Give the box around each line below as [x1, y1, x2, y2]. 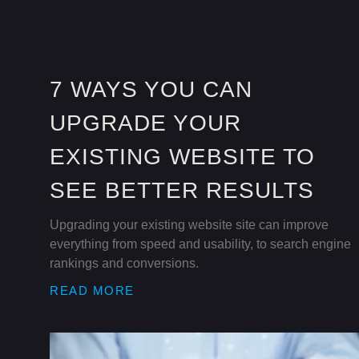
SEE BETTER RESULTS [50, 178, 314, 204]
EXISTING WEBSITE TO [50, 144, 315, 170]
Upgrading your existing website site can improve [50, 218, 329, 232]
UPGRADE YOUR [50, 111, 241, 136]
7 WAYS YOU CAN [50, 77, 252, 103]
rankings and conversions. [50, 256, 199, 271]
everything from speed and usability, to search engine [50, 237, 351, 252]
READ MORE [50, 284, 135, 298]
